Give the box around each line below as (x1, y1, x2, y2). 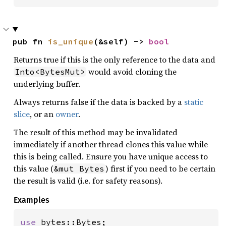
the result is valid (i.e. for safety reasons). (14, 175, 162, 186)
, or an (30, 108, 55, 120)
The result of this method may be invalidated (14, 126, 178, 138)
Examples (14, 195, 49, 205)
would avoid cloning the (86, 66, 177, 77)
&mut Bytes (54, 163, 104, 174)
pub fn (13, 36, 48, 46)
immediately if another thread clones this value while (14, 138, 208, 150)
